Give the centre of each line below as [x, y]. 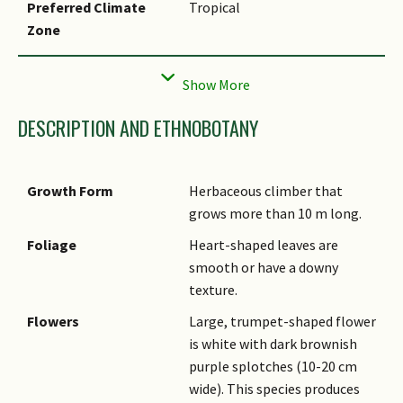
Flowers [53, 322]
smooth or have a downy [264, 268]
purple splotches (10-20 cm [273, 367]
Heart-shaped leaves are [264, 245]
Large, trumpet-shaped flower [282, 322]
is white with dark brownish [273, 344]
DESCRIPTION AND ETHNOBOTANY [138, 128]
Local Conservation [91, 61]
